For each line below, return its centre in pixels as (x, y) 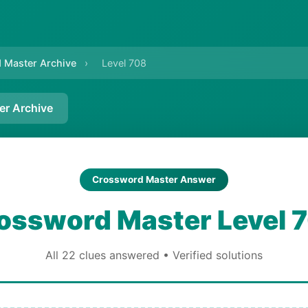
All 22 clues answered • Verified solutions (154, 255)
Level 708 (124, 63)
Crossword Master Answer (154, 179)
